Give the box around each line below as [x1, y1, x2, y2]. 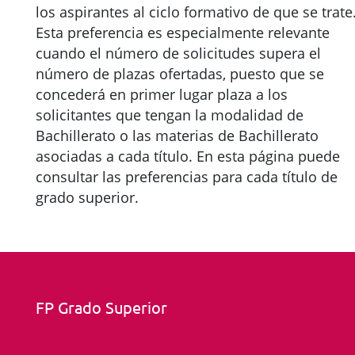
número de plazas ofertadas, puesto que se [36, 64, 324, 83]
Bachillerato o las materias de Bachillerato [36, 126, 319, 145]
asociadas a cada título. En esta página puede [36, 147, 340, 166]
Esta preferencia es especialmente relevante [36, 23, 330, 42]
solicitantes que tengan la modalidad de [36, 105, 303, 124]
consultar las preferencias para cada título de [36, 167, 338, 186]
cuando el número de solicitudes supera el [36, 44, 321, 63]
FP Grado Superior [36, 297, 167, 317]
